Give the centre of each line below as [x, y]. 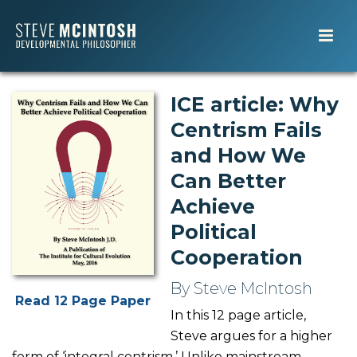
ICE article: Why [255, 104]
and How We [238, 155]
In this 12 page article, [238, 315]
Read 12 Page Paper [83, 301]
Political [214, 232]
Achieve [213, 206]
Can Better [228, 181]
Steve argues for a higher [251, 336]
